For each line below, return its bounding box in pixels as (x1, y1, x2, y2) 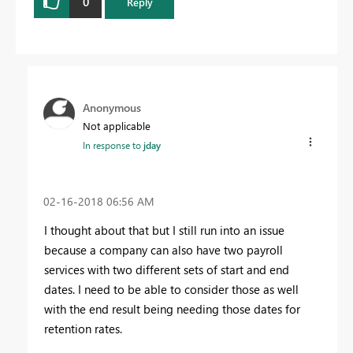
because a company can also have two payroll (44, 241, 283, 258)
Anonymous (83, 99, 141, 115)
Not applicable (83, 118, 150, 132)
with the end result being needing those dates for (44, 300, 300, 317)
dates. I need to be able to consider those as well (44, 281, 299, 297)
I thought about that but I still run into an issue (44, 221, 284, 238)
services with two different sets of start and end (44, 261, 289, 277)
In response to (83, 138, 143, 151)
